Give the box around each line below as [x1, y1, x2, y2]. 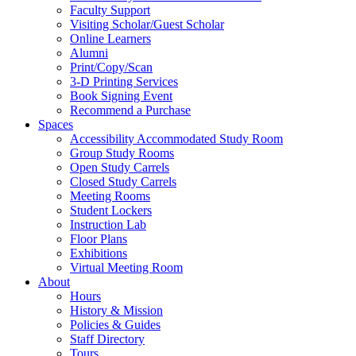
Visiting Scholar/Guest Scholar [70, 17, 224, 31]
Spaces [38, 117, 73, 131]
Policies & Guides [70, 317, 161, 331]
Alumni [70, 45, 108, 60]
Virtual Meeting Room [70, 260, 183, 274]
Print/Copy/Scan [70, 60, 153, 74]
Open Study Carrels [70, 160, 169, 174]
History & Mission [70, 303, 163, 317]
